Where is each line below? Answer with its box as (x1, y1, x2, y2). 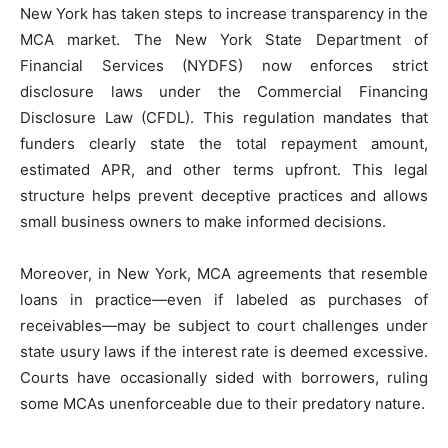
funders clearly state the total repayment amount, (20, 134, 428, 154)
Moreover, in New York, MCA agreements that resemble (20, 264, 428, 284)
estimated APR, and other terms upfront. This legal (20, 160, 428, 180)
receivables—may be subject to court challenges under (20, 316, 428, 336)
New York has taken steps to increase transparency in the (20, 4, 428, 24)
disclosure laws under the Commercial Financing (20, 82, 428, 102)
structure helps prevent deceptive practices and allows (20, 186, 428, 206)
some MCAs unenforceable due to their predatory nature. (20, 394, 425, 414)
